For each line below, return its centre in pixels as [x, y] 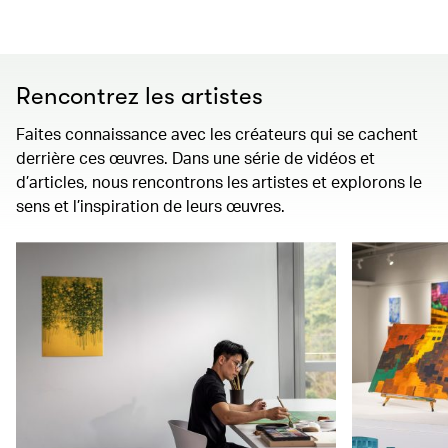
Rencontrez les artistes [139, 96]
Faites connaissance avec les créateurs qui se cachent [217, 133]
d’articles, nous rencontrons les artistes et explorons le [219, 181]
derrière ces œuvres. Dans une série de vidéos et [195, 157]
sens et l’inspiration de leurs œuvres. [150, 205]
